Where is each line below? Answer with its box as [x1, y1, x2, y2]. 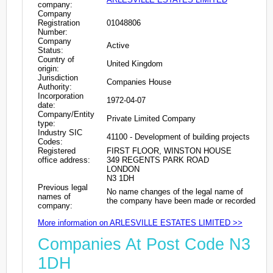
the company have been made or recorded [107, 196, 255, 205]
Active [107, 40, 129, 50]
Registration [38, 18, 80, 27]
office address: [38, 155, 90, 165]
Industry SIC [38, 127, 82, 137]
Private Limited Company [107, 113, 196, 123]
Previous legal [38, 182, 88, 192]
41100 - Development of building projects [107, 132, 250, 141]
